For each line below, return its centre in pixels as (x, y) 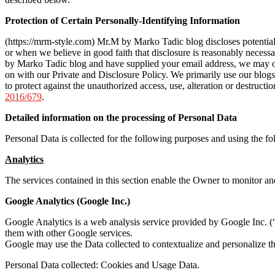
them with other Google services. (69, 233)
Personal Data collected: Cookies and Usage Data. (102, 265)
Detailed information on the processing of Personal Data (121, 117)
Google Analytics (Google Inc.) (68, 201)
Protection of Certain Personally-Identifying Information (122, 20)
